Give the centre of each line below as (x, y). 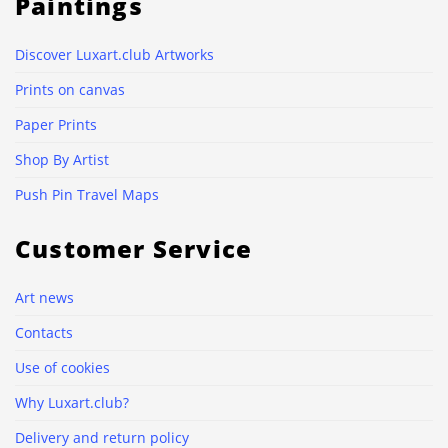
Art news (44, 298)
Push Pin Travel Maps (87, 195)
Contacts (44, 333)
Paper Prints (56, 125)
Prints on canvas (70, 90)
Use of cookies (62, 368)
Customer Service (134, 249)
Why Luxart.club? (72, 403)
